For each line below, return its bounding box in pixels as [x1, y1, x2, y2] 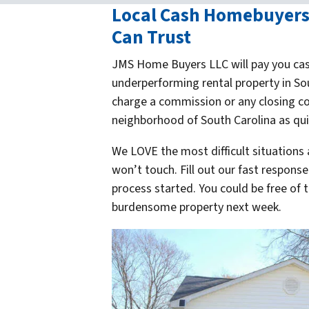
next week [226, 198, 279, 216]
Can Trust [112, 23, 191, 51]
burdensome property [112, 198, 226, 216]
